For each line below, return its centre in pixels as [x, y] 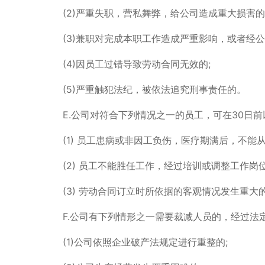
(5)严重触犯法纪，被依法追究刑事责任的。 [154, 89]
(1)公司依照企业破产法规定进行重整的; [145, 242]
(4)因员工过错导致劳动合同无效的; [136, 64]
